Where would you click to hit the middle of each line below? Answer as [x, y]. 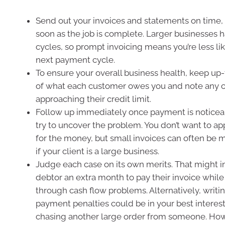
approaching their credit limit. [93, 99]
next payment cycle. [75, 60]
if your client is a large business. [97, 151]
